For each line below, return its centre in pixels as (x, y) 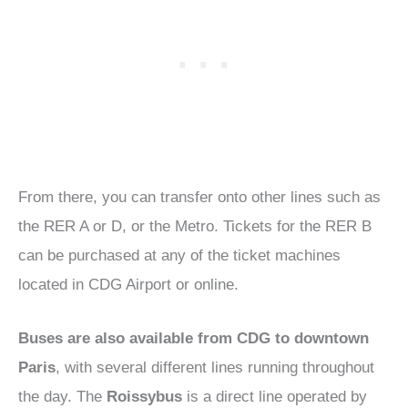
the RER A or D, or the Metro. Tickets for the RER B (195, 227)
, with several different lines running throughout (215, 368)
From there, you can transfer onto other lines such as (199, 198)
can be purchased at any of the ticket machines (179, 256)
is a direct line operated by (275, 397)
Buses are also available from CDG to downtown (194, 339)
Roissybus (144, 397)
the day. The (62, 397)
